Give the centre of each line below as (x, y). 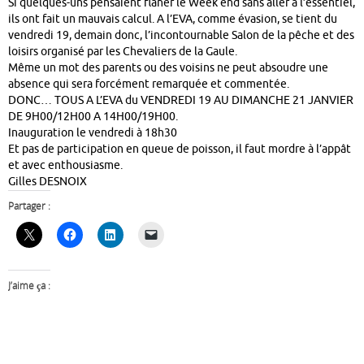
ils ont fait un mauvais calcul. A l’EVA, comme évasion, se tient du (173, 19)
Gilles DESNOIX (48, 181)
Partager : (29, 206)
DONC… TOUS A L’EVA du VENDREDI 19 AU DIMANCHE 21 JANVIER (181, 100)
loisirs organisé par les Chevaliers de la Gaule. (123, 51)
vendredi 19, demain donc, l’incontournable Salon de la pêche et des (181, 35)
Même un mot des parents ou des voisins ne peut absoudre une (168, 67)
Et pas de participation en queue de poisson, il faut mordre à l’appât (180, 149)
